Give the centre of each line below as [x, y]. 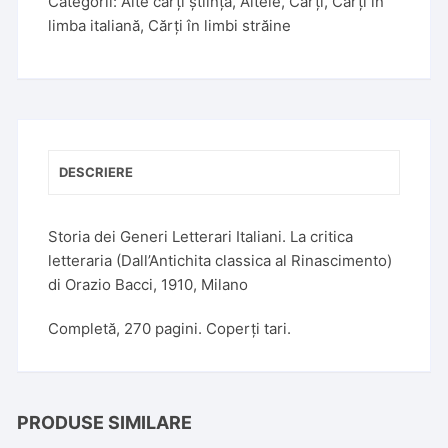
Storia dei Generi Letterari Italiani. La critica [201, 236]
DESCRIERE [96, 172]
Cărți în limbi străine [220, 25]
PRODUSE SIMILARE [105, 422]
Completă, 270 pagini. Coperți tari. [170, 328]
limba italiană [94, 25]
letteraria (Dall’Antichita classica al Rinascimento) [220, 260]
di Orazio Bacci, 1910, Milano [148, 284]
